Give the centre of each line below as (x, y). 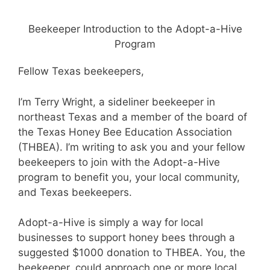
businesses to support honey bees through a (127, 237)
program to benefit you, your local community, (129, 177)
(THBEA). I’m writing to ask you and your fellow (132, 147)
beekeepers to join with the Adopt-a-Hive (119, 162)
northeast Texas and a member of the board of (133, 117)
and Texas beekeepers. (75, 192)
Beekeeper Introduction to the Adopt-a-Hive (135, 29)
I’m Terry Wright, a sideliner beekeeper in (117, 102)
